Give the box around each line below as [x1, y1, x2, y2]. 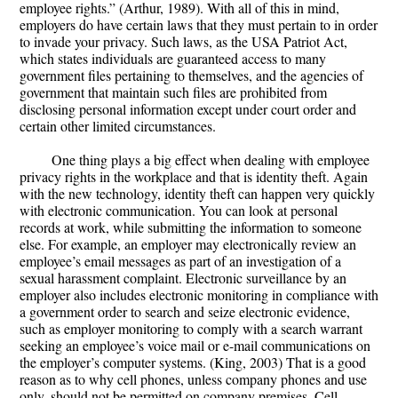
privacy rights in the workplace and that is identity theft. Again [20, 167, 368, 186]
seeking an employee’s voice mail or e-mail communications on [20, 336, 370, 354]
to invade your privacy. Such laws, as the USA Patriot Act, [20, 32, 347, 51]
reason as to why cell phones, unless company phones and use [20, 370, 367, 388]
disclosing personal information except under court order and [20, 99, 356, 118]
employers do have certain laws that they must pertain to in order [20, 15, 378, 34]
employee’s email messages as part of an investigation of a [20, 251, 341, 270]
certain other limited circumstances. [20, 116, 216, 135]
